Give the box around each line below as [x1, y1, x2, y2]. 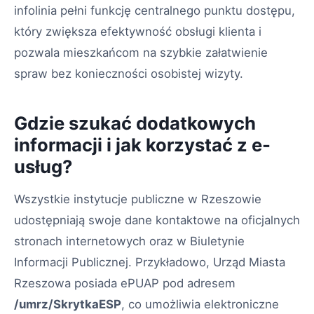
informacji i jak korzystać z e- [14, 134, 271, 156]
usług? [14, 156, 72, 178]
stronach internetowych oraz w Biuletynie [14, 234, 245, 249]
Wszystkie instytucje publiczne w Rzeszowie [14, 192, 261, 207]
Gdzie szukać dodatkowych [14, 112, 256, 135]
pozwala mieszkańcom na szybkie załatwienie [14, 46, 268, 60]
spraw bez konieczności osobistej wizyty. [14, 67, 243, 81]
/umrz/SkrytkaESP [14, 297, 121, 312]
